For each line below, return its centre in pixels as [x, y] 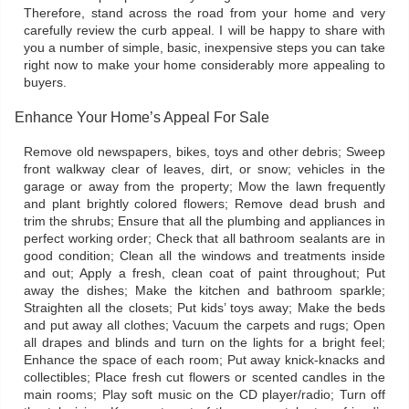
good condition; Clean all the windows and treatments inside [204, 256]
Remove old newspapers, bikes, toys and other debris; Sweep [204, 152]
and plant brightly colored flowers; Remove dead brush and [204, 204]
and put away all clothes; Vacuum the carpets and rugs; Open [204, 325]
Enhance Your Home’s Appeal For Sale [142, 117]
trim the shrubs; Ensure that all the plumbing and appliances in [204, 221]
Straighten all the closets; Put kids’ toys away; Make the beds [204, 308]
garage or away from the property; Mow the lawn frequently [204, 187]
